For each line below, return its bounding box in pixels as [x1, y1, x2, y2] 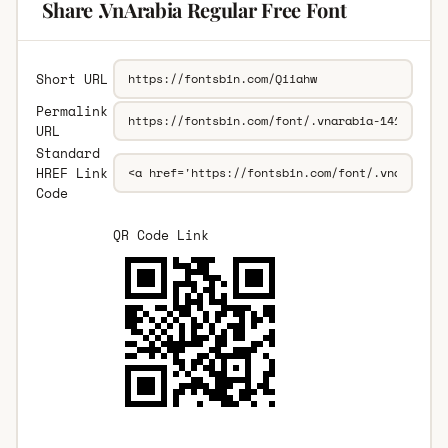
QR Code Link [112, 224, 209, 245]
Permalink [35, 100, 108, 121]
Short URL [35, 68, 108, 89]
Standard [35, 142, 100, 163]
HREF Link [35, 162, 108, 183]
